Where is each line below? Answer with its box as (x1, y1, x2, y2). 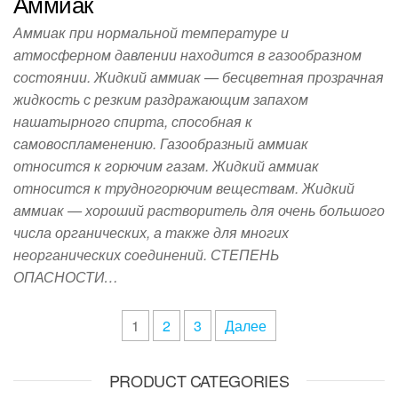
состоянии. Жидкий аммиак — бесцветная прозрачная (13, 67, 384, 87)
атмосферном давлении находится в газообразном (13, 44, 362, 65)
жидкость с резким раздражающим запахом (13, 89, 308, 109)
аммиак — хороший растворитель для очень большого (13, 200, 385, 220)
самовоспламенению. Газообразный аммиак (13, 133, 308, 154)
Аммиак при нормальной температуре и (13, 22, 289, 43)
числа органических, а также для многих (13, 222, 289, 243)
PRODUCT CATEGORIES (108, 369, 290, 392)
